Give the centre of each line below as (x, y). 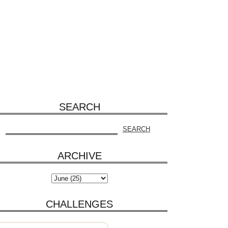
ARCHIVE (79, 155)
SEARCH (79, 107)
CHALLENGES (79, 204)
